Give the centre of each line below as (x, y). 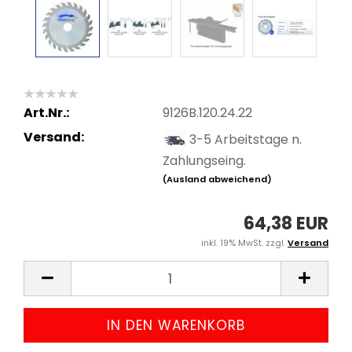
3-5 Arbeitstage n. (245, 139)
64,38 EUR (286, 224)
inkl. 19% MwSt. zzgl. (244, 243)
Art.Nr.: (46, 112)
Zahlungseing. (204, 160)
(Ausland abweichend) (217, 179)
